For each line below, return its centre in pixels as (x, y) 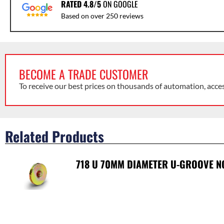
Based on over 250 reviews (102, 16)
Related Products (54, 136)
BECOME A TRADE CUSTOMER (84, 74)
